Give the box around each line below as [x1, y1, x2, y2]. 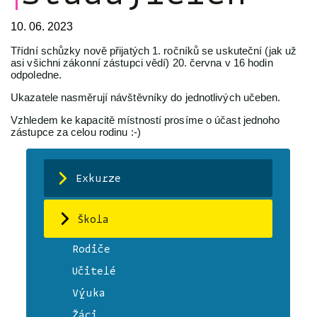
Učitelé [72, 265, 117, 277]
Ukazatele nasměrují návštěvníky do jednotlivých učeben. [11, 91, 281, 104]
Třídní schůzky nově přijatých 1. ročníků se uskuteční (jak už [11, 45, 297, 57]
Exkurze [76, 172, 122, 185]
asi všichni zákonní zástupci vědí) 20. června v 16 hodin [11, 57, 273, 69]
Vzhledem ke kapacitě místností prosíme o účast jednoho [11, 114, 280, 127]
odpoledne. [11, 69, 62, 81]
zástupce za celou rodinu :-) [11, 126, 144, 139]
